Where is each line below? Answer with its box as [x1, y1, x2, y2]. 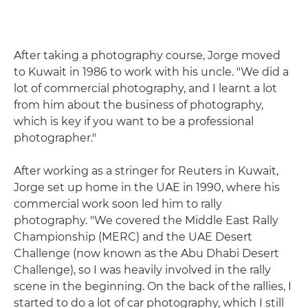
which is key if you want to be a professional [14, 114, 254, 128]
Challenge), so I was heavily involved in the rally [14, 263, 271, 276]
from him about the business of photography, [14, 98, 263, 111]
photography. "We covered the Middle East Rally [14, 213, 278, 227]
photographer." [14, 131, 96, 144]
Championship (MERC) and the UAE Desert [14, 230, 252, 243]
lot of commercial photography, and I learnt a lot [14, 81, 277, 95]
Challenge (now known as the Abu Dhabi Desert [14, 246, 279, 260]
